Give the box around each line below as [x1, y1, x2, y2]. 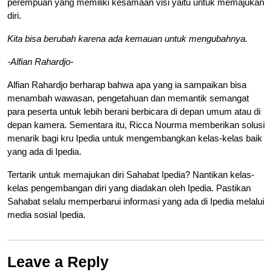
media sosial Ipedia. [7, 209, 86, 220]
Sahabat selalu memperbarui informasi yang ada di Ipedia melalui [7, 195, 264, 206]
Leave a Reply [7, 253, 109, 270]
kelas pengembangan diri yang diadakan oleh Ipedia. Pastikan [7, 182, 251, 193]
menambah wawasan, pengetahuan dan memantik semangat [7, 92, 249, 103]
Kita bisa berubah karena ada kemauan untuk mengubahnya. [7, 33, 248, 44]
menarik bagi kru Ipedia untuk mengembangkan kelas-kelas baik [7, 132, 262, 143]
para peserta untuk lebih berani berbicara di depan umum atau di [7, 106, 260, 117]
